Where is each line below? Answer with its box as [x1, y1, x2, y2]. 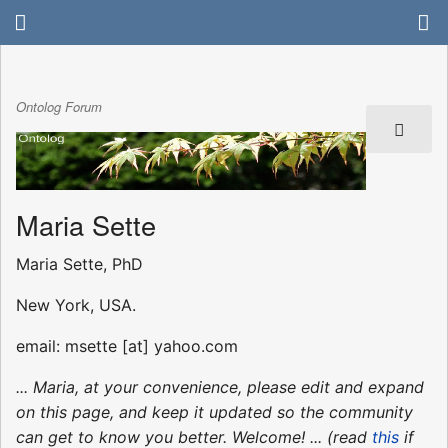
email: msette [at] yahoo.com [16, 335, 238, 356]
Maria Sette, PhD [16, 253, 143, 274]
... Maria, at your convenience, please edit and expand [16, 376, 424, 397]
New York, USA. [16, 294, 136, 315]
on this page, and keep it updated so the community [16, 401, 413, 422]
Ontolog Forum [16, 97, 102, 117]
